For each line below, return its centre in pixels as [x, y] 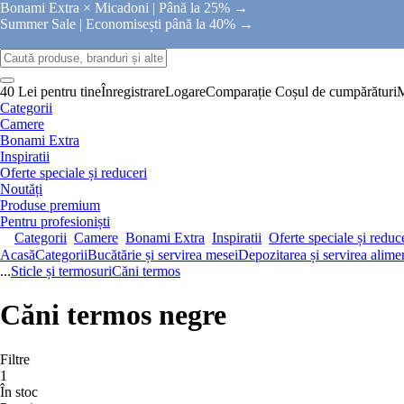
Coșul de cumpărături [336, 92]
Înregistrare [133, 92]
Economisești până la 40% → [170, 24]
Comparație [239, 92]
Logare [185, 92]
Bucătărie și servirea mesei [163, 255]
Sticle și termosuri [61, 271]
